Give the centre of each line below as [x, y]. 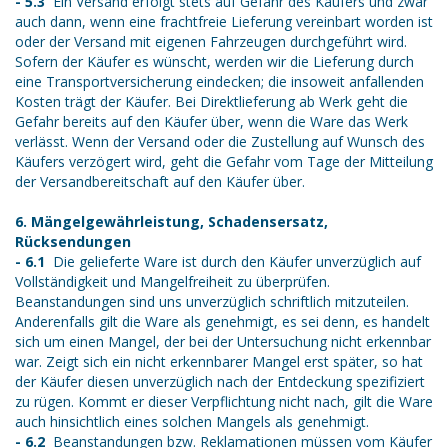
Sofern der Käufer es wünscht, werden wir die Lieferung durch [214, 62]
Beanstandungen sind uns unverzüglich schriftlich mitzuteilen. [212, 302]
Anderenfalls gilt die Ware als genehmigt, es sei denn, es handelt [222, 322]
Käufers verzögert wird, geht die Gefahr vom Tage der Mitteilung [224, 162]
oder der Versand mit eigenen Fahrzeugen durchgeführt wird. [211, 42]
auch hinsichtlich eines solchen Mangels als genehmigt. [192, 422]
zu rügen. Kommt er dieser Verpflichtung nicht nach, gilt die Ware [224, 402]
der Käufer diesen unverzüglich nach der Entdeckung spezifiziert [220, 382]
